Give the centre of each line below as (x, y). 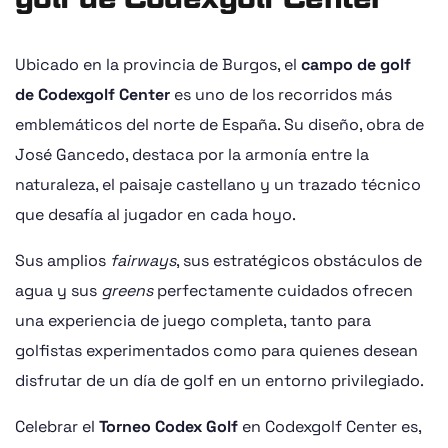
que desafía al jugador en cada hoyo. (155, 215)
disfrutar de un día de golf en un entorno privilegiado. (219, 381)
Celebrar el (57, 427)
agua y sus (58, 291)
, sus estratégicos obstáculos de (299, 261)
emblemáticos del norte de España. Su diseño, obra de (219, 125)
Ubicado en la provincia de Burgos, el (158, 65)
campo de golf (356, 65)
